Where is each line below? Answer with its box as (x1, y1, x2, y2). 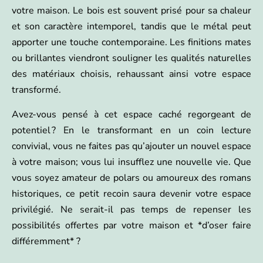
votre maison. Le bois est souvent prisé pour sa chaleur (12, 4, 251, 17)
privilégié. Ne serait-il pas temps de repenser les (12, 203, 251, 216)
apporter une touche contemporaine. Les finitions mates (12, 35, 251, 49)
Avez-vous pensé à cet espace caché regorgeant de (12, 107, 251, 121)
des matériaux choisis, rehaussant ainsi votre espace (12, 67, 251, 80)
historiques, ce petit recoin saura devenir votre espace (12, 187, 251, 200)
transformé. (12, 83, 61, 96)
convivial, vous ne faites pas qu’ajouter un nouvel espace (12, 139, 251, 153)
